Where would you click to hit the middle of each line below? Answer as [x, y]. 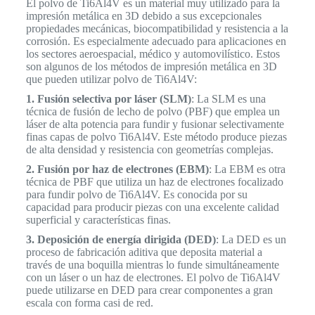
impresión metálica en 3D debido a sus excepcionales [143, 16]
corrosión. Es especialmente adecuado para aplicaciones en [156, 41]
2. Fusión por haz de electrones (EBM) [117, 169]
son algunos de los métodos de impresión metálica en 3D [151, 67]
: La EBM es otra [247, 169]
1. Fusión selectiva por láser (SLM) [108, 99]
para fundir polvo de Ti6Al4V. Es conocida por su [136, 195]
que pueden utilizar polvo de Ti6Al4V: [111, 79]
